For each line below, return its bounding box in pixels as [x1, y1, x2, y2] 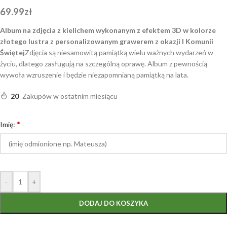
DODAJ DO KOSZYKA [79, 199, 148, 208]
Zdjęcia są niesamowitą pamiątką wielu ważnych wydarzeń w [25, 48, 213, 57]
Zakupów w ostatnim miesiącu [22, 92, 118, 101]
